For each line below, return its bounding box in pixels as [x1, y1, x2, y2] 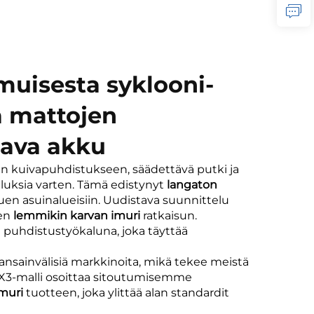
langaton [167, 177, 217, 191]
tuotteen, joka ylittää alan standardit [26, 285, 229, 299]
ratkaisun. [143, 208, 197, 222]
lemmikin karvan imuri [13, 208, 143, 222]
